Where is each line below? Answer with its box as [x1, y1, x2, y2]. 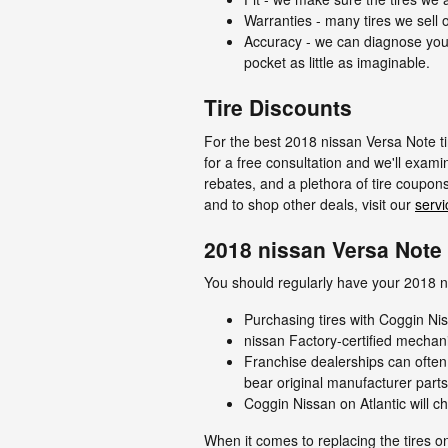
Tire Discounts [204, 92, 352, 122]
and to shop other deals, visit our [204, 193, 415, 214]
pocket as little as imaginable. [244, 52, 430, 72]
